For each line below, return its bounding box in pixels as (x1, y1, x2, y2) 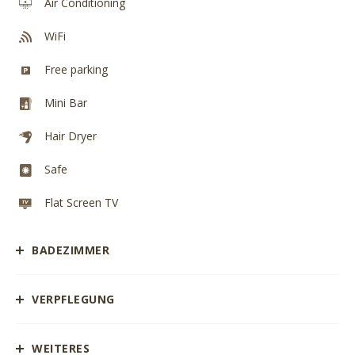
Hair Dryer (44, 128, 97, 143)
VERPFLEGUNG (32, 292, 115, 307)
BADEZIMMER (32, 242, 109, 258)
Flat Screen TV (44, 195, 118, 210)
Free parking (44, 62, 108, 77)
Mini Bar (44, 95, 87, 110)
